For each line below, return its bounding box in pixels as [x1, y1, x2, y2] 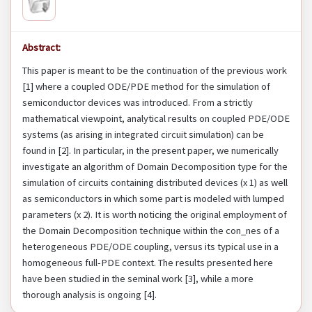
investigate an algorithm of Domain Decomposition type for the [22, 160, 288, 173]
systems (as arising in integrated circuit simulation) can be [22, 128, 264, 141]
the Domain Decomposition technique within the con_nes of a [22, 224, 279, 237]
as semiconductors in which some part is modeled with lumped [22, 192, 284, 205]
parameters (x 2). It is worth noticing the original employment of [22, 208, 287, 221]
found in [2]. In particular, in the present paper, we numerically [22, 144, 279, 157]
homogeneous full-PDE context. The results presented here [22, 256, 273, 270]
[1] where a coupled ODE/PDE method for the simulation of [22, 80, 270, 93]
